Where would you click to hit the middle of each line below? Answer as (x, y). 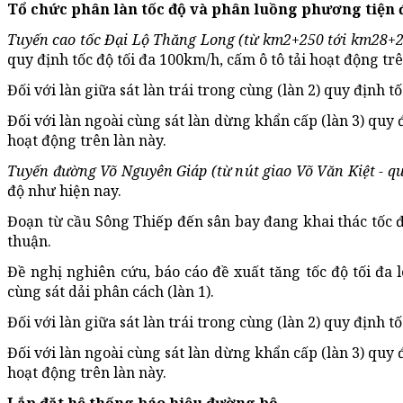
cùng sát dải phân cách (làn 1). (111, 292)
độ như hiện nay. (64, 191)
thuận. (29, 242)
